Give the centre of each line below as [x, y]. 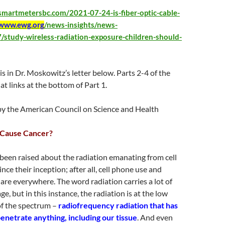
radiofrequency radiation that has [117, 205]
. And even [155, 217]
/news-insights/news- [81, 25]
